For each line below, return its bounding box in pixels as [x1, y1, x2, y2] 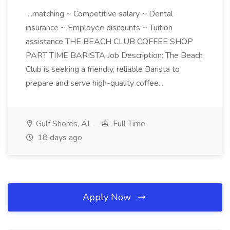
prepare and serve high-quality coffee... [26, 78, 165, 89]
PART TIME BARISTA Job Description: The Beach [26, 50, 203, 61]
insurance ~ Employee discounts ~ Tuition [26, 22, 172, 33]
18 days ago [35, 132, 82, 143]
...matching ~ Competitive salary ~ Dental [26, 8, 173, 20]
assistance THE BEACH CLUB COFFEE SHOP [26, 36, 193, 47]
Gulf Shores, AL [34, 118, 92, 129]
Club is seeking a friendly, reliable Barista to [26, 64, 180, 75]
